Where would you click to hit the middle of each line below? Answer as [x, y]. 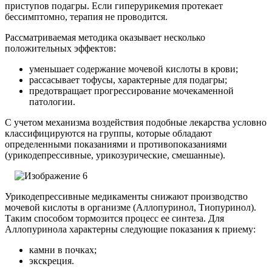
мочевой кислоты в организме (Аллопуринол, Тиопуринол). [131, 208]
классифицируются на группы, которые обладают [108, 134]
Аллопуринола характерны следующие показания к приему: [130, 229]
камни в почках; [63, 250]
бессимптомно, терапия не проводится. [86, 17]
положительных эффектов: [60, 49]
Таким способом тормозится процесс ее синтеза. [107, 219]
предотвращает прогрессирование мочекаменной [131, 91]
